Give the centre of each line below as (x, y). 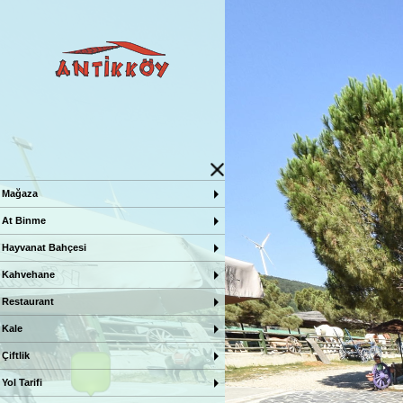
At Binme (24, 220)
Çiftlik (16, 355)
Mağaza (20, 193)
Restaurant (28, 301)
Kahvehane (28, 274)
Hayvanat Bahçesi (44, 247)
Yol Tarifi (22, 382)
